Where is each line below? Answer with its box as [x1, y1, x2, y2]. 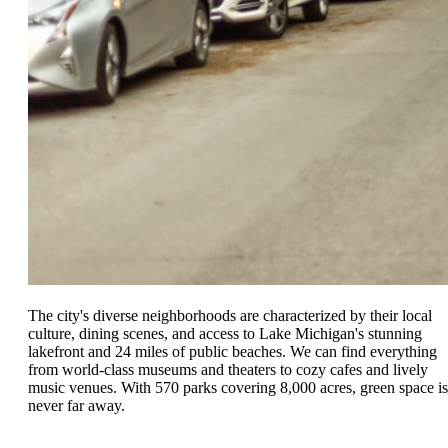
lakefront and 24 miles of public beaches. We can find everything [28, 342, 437, 360]
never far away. [28, 396, 125, 414]
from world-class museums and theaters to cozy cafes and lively [28, 360, 428, 378]
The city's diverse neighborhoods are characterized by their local [28, 306, 432, 324]
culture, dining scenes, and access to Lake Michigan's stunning [28, 324, 422, 342]
